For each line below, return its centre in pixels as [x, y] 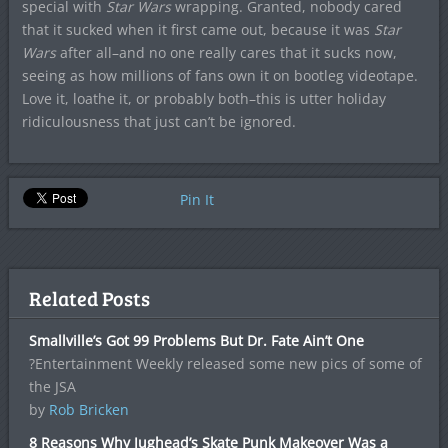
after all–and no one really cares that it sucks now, [226, 52]
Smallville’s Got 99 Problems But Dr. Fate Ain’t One [196, 340]
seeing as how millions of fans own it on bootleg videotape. [219, 75]
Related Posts [89, 297]
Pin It [196, 199]
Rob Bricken [88, 409]
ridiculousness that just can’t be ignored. [158, 121]
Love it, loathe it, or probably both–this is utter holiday [203, 98]
